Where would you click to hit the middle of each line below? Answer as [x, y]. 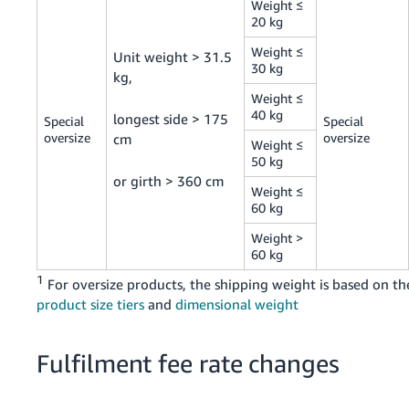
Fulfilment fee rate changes [188, 364]
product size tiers [91, 304]
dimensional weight [237, 304]
